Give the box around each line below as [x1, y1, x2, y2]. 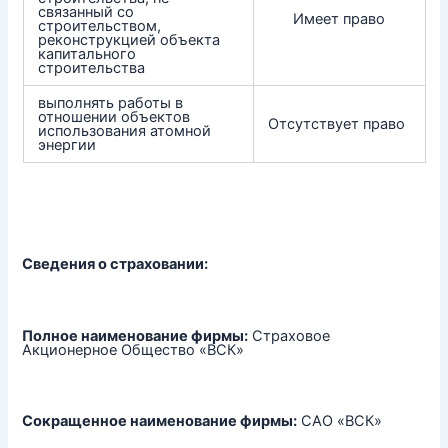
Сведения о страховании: [22, 254, 209, 273]
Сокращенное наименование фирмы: [22, 412, 298, 431]
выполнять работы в [38, 94, 184, 113]
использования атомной [38, 122, 212, 141]
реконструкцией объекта [38, 31, 221, 50]
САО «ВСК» [297, 412, 383, 431]
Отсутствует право [268, 115, 406, 134]
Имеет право [293, 10, 385, 29]
